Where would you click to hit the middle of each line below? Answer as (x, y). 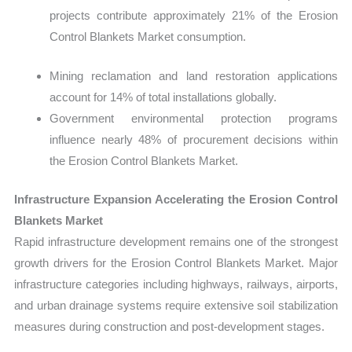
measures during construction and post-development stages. (170, 327)
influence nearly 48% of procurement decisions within (194, 139)
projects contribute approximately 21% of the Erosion (194, 16)
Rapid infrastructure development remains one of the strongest (176, 242)
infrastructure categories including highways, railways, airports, (176, 284)
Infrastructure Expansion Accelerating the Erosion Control (176, 200)
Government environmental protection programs (194, 118)
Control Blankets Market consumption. (148, 37)
